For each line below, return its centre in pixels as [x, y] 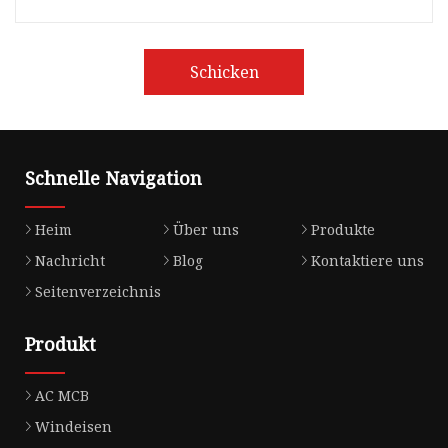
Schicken [224, 71]
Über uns [205, 230]
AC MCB [62, 396]
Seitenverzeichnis [98, 292]
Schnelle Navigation [113, 178]
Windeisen [73, 427]
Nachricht [70, 261]
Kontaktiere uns [367, 261]
